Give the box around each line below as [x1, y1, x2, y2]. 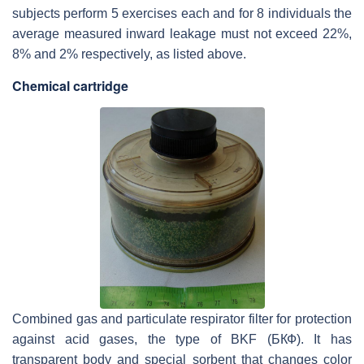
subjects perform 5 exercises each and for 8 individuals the [12, 6, 352, 21]
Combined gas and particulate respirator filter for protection [12, 311, 352, 326]
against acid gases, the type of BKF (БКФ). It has [12, 331, 352, 346]
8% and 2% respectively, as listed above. [12, 47, 246, 62]
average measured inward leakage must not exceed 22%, [12, 27, 352, 41]
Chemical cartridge [12, 76, 128, 96]
